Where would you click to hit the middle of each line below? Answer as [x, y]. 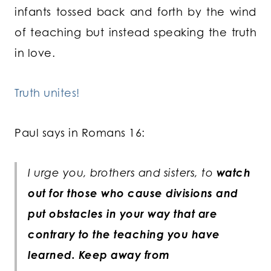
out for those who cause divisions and [133, 193]
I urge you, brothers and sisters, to [120, 173]
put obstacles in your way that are [122, 214]
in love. [35, 53]
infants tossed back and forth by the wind [135, 12]
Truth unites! [47, 93]
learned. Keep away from [99, 255]
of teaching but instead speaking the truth [135, 32]
